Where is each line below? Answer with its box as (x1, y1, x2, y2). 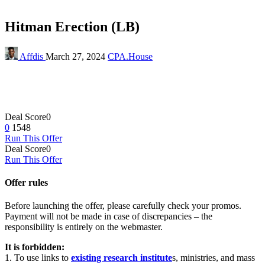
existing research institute (71, 253, 172, 263)
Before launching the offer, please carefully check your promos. (5, 201, 241, 211)
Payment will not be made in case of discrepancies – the (5, 211, 212, 222)
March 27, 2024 (46, 51, 108, 62)
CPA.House (108, 51, 153, 62)
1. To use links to (5, 253, 71, 263)
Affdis (18, 51, 46, 62)
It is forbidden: (5, 242, 64, 253)
